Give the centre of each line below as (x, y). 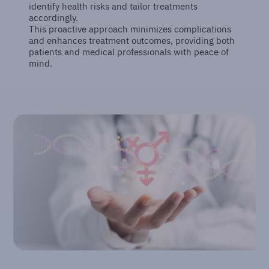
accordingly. (54, 17)
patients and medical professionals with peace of (129, 52)
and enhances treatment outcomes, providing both (132, 40)
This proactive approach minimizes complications (130, 29)
